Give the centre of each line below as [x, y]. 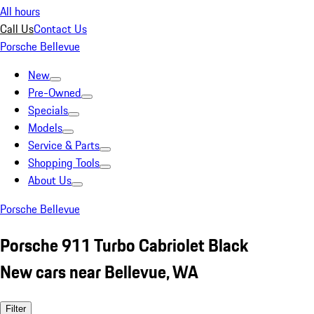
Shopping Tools [64, 163]
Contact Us [60, 29]
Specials [48, 110]
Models [45, 128]
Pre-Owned [55, 93]
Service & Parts [64, 145]
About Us [50, 180]
